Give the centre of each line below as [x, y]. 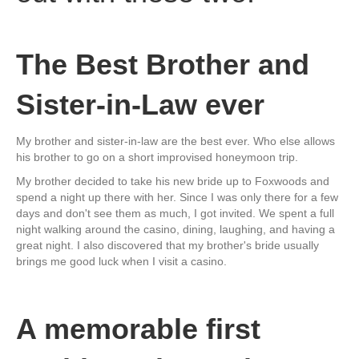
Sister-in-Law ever [140, 104]
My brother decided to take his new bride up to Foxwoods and [173, 181]
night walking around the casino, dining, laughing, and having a [175, 229]
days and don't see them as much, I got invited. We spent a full [175, 213]
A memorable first [138, 329]
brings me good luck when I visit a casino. [121, 261]
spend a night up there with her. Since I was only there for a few [177, 197]
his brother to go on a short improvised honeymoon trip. [157, 157]
